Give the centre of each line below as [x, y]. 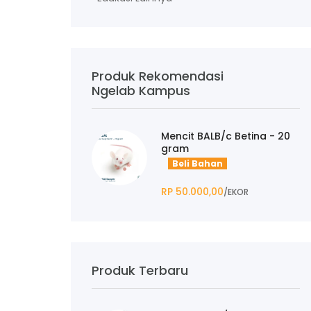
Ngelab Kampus [141, 90]
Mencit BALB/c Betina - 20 [226, 136]
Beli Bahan [197, 163]
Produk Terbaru [140, 270]
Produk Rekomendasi [158, 76]
